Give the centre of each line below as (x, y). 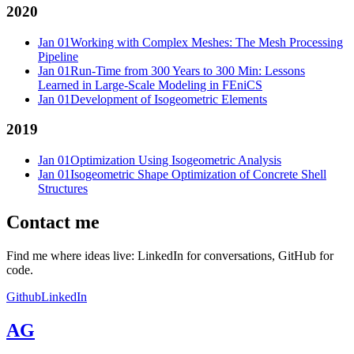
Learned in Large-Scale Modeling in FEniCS (150, 85)
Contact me (53, 222)
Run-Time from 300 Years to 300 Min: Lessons (188, 70)
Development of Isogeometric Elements (169, 99)
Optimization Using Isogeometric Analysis (176, 160)
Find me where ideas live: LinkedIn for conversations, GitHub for (170, 255)
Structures (63, 188)
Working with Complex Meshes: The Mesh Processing (207, 42)
